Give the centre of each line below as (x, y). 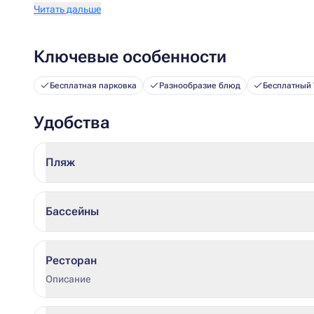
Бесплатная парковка (93, 86)
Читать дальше (67, 9)
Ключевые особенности (130, 57)
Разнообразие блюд (200, 86)
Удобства (72, 123)
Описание (68, 279)
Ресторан (71, 260)
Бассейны (72, 211)
